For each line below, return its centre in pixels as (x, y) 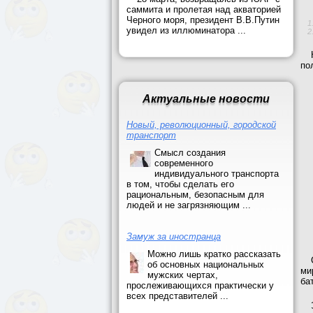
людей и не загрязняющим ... (189, 205)
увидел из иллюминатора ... (186, 30)
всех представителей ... (177, 296)
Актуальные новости (206, 99)
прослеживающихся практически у (200, 285)
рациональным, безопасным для (195, 195)
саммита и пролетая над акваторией (204, 9)
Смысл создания (190, 153)
